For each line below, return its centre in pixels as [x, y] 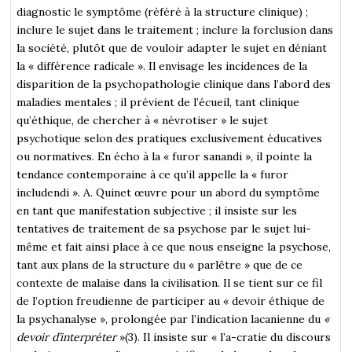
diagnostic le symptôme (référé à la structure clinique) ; [163, 11]
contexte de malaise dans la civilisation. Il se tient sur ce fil [170, 282]
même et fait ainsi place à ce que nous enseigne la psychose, [174, 246]
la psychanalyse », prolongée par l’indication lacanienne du [170, 319]
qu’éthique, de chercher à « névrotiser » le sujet [143, 120]
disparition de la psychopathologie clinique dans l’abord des [174, 84]
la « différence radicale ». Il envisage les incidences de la [162, 66]
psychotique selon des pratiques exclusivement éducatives [170, 138]
